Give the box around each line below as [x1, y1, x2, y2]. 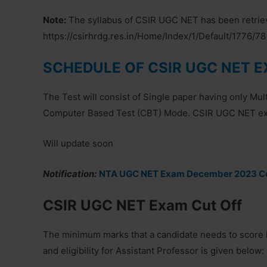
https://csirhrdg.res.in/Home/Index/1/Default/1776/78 [43, 30, 266, 42]
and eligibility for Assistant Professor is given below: [43, 245, 264, 256]
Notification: [43, 168, 97, 179]
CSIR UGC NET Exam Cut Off [43, 197, 242, 214]
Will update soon [43, 138, 113, 149]
